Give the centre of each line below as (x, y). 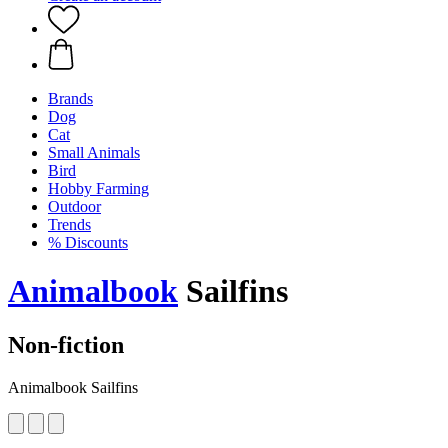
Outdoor (74, 206)
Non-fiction (66, 344)
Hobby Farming (98, 188)
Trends (69, 224)
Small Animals (94, 152)
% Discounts (88, 242)
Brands (70, 98)
